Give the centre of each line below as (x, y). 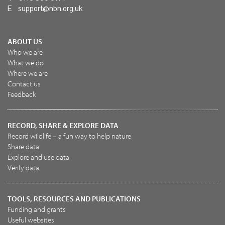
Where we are (28, 73)
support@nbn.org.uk (50, 8)
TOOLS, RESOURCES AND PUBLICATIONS (74, 198)
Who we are (25, 52)
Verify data (23, 167)
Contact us (24, 83)
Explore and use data (38, 157)
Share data (23, 146)
